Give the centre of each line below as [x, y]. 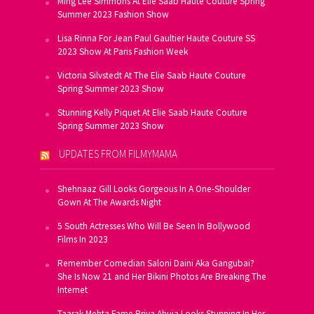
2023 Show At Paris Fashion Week [122, 52]
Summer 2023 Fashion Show [113, 15]
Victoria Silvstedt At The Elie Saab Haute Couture [151, 76]
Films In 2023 [82, 240]
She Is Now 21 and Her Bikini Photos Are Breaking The [162, 277]
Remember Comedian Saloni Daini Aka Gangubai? [156, 264]
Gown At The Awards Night [109, 203]
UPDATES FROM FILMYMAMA [118, 154]
